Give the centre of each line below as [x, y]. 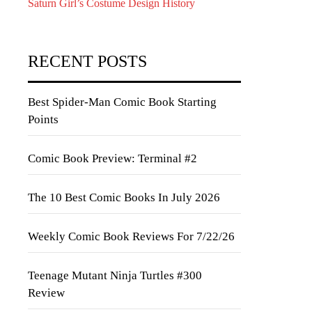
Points [43, 119]
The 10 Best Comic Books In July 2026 [124, 197]
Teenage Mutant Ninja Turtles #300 [115, 275]
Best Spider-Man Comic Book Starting [122, 102]
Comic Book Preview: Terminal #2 [112, 158]
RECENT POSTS [87, 61]
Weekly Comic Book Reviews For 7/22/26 [131, 236]
